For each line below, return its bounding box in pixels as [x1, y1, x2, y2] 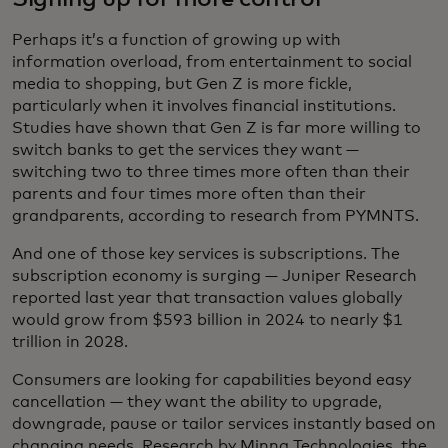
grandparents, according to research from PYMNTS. [12, 208, 419, 225]
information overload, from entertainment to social [12, 54, 412, 71]
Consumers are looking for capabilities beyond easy [12, 372, 411, 389]
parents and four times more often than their [12, 186, 366, 203]
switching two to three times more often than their [12, 164, 410, 181]
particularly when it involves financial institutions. [12, 98, 396, 115]
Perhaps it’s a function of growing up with [12, 32, 341, 49]
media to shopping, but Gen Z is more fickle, [12, 76, 352, 93]
